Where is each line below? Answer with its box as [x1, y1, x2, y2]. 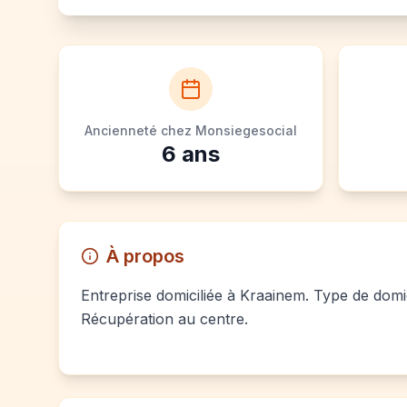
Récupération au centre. [81, 310, 248, 328]
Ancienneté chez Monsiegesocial [84, 123, 297, 138]
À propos [106, 245, 184, 267]
